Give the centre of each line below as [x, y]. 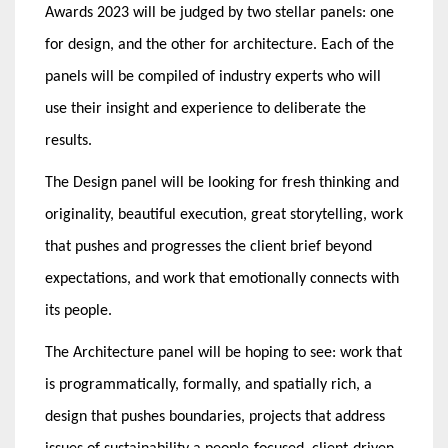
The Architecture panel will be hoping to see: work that [223, 352]
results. [68, 140]
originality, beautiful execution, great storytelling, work [224, 214]
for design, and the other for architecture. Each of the [219, 44]
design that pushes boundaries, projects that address [215, 416]
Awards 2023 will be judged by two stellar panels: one [219, 12]
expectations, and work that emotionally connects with [222, 278]
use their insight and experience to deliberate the [205, 108]
